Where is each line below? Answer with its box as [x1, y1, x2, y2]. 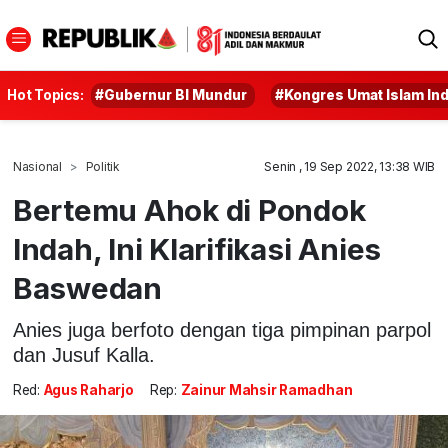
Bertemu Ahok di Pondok [12, 192, 366, 228]
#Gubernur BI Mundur [95, 87, 248, 103]
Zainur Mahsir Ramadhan [180, 382, 353, 399]
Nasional [12, 159, 62, 174]
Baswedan [12, 270, 162, 306]
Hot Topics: [7, 87, 84, 103]
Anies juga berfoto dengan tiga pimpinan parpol [12, 318, 431, 341]
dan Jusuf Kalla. [12, 343, 155, 366]
